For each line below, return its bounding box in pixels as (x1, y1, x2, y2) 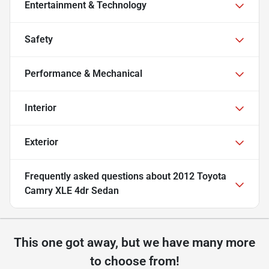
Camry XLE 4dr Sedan (25, 185, 119, 197)
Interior (25, 102, 56, 114)
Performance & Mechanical (25, 68, 142, 80)
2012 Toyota (173, 171, 226, 183)
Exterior (25, 136, 58, 148)
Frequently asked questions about (25, 171, 173, 183)
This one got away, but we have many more (14, 235, 255, 250)
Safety (25, 34, 53, 46)
